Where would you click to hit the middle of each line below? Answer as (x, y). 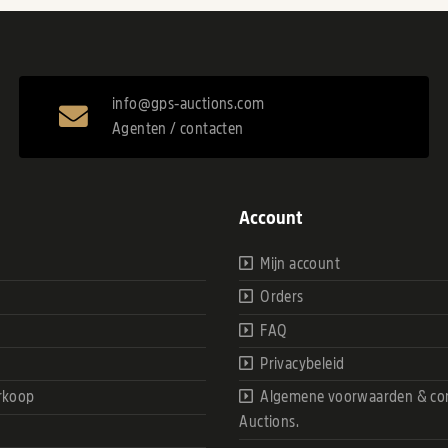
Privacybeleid (302, 364)
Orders (282, 297)
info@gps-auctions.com (188, 103)
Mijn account (300, 263)
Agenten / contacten (177, 128)
